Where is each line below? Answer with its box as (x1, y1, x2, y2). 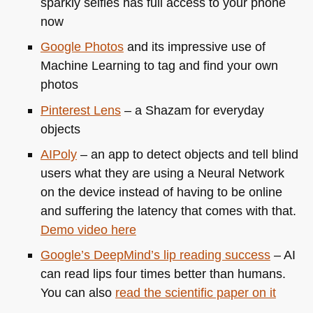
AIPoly (40, 146, 77, 161)
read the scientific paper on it (115, 285, 276, 300)
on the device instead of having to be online (40, 184, 282, 199)
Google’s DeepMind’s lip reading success (40, 247, 270, 263)
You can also (40, 285, 115, 300)
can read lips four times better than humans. (40, 266, 286, 282)
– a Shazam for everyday (120, 102, 264, 117)
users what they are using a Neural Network (40, 165, 284, 180)
